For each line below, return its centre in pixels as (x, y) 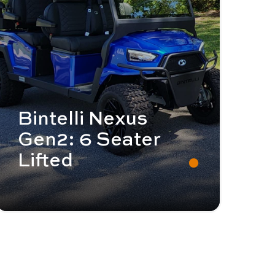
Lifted (45, 159)
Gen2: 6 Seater (89, 138)
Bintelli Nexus (83, 117)
